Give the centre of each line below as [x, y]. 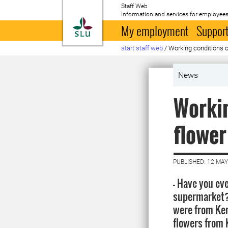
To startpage [118, 22]
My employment [155, 31]
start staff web [142, 48]
